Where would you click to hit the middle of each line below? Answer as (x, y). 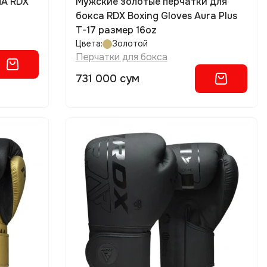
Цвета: (89, 44)
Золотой (130, 44)
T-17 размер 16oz (116, 30)
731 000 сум (107, 79)
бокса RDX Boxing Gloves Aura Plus (156, 16)
